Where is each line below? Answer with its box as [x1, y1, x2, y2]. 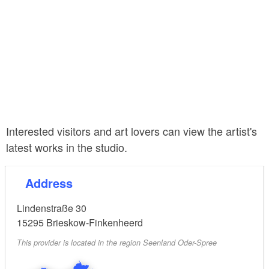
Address [34, 174, 73, 192]
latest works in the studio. [6, 139, 127, 155]
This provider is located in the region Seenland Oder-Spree [17, 237, 217, 249]
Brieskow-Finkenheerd [46, 215, 143, 229]
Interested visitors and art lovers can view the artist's [6, 122, 257, 139]
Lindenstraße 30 [17, 201, 86, 215]
